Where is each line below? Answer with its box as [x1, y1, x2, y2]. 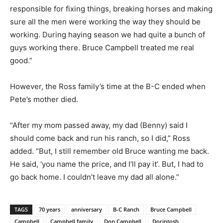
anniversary [71, 205, 102, 213]
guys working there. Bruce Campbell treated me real [10, 42, 194, 52]
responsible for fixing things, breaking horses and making [10, 3, 213, 13]
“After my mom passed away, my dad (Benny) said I [10, 120, 188, 130]
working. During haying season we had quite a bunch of [10, 29, 205, 39]
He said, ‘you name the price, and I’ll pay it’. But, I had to [10, 159, 204, 169]
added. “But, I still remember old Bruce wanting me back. [10, 146, 209, 156]
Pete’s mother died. [10, 94, 78, 104]
